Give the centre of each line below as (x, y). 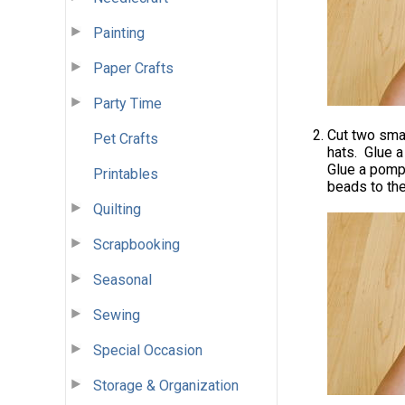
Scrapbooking (137, 244)
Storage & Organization (166, 385)
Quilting (117, 209)
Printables (126, 174)
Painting (119, 33)
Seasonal (122, 279)
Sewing (117, 315)
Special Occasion (148, 350)
